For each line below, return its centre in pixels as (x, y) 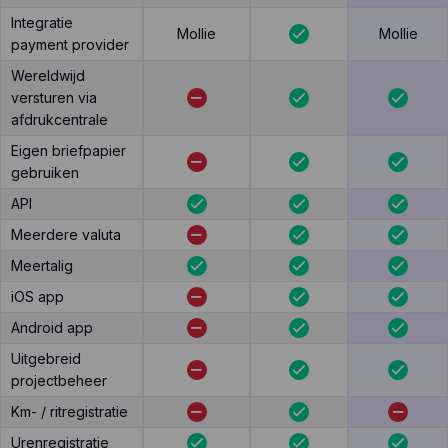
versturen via (54, 97)
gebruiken (45, 172)
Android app (52, 327)
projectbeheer (59, 380)
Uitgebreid (46, 358)
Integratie (42, 22)
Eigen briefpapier (68, 150)
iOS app (37, 296)
